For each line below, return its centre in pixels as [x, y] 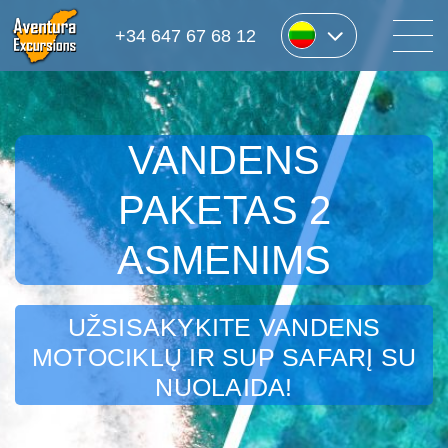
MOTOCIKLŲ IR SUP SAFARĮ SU [224, 357]
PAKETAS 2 [224, 210]
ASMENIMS [224, 260]
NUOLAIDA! [224, 387]
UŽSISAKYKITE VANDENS [224, 327]
